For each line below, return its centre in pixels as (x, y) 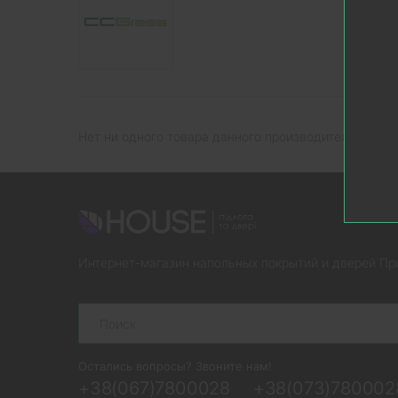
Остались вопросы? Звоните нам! (175, 366)
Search (99, 309)
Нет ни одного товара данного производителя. (219, 136)
